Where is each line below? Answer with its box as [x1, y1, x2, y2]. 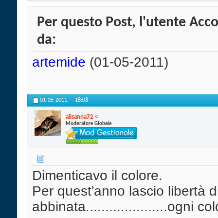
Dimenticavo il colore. [32, 168, 163, 183]
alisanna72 [66, 113, 93, 120]
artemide [32, 54, 86, 70]
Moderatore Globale [66, 121, 112, 127]
